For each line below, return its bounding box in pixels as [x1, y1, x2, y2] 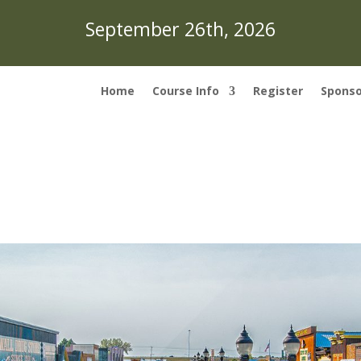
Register [253, 83, 303, 98]
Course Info [152, 83, 219, 98]
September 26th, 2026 [85, 16, 276, 42]
